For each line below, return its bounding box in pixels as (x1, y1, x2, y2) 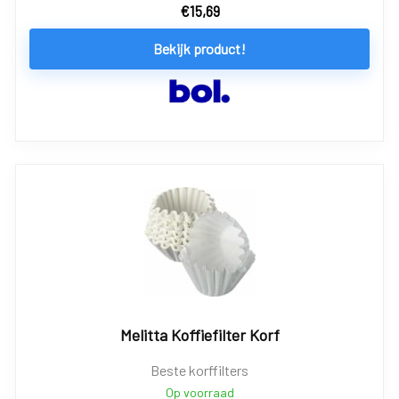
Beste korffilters (151, 361, 248, 379)
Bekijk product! (153, 40, 246, 57)
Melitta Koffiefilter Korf (119, 324, 280, 345)
